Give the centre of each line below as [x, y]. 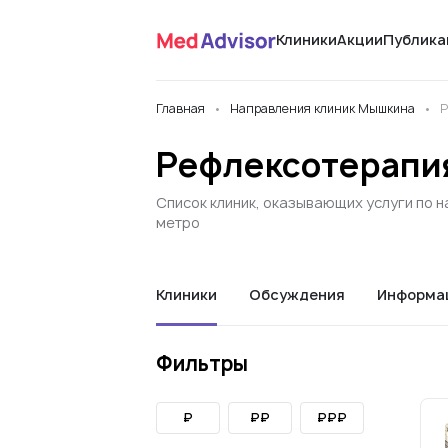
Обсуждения [297, 294]
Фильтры [202, 363]
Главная [180, 108]
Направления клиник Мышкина [322, 108]
